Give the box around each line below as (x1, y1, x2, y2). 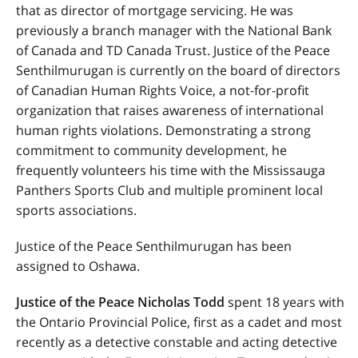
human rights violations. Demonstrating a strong (16, 121, 311, 139)
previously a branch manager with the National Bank (16, 22, 332, 39)
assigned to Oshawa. (16, 257, 140, 275)
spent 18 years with (225, 293, 344, 311)
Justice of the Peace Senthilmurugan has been (16, 237, 292, 255)
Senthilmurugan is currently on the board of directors (16, 62, 340, 79)
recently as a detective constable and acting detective (16, 333, 337, 351)
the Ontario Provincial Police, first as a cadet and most (16, 313, 342, 331)
